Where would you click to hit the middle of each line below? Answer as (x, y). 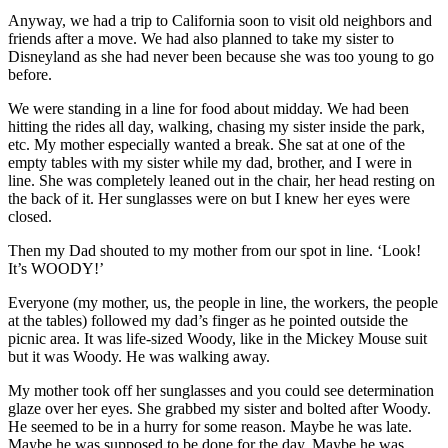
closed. (30, 216)
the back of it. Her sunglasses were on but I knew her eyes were (209, 198)
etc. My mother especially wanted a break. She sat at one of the (206, 144)
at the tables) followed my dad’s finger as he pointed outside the (208, 320)
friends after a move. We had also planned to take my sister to (201, 38)
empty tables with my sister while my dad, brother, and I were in (210, 162)
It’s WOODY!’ (56, 268)
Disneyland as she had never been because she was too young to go (221, 56)
